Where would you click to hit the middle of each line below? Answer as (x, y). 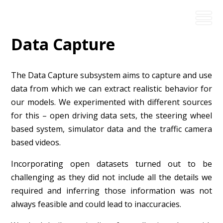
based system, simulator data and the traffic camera (111, 129)
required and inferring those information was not (111, 190)
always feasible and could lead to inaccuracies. (96, 204)
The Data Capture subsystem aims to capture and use (111, 75)
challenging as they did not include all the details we (111, 177)
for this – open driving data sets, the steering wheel (111, 115)
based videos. (36, 142)
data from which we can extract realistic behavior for (111, 88)
